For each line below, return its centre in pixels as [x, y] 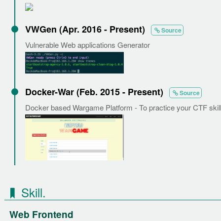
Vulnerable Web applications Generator [88, 44]
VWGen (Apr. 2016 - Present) [86, 29]
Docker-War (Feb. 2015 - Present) [95, 92]
